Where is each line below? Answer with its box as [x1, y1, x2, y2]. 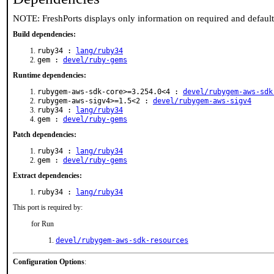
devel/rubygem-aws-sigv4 [153, 97, 251, 105]
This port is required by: [13, 203, 83, 212]
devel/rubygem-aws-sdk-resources [56, 236, 188, 245]
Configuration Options [13, 257, 84, 266]
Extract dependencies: [13, 171, 82, 180]
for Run [31, 220, 54, 228]
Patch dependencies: [13, 130, 76, 139]
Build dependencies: [13, 30, 76, 39]
